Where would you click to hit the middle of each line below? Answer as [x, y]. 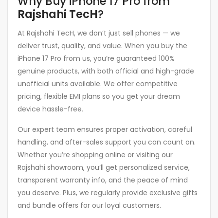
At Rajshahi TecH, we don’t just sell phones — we [99, 33]
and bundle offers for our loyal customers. [89, 205]
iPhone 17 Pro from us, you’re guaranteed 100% [96, 58]
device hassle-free [50, 109]
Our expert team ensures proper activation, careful [105, 129]
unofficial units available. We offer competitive [98, 83]
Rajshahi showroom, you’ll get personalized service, [104, 167]
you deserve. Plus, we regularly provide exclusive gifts [108, 192]
